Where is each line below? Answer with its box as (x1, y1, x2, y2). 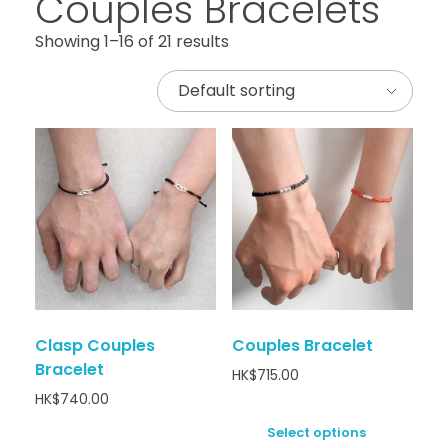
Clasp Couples (35, 333, 155, 357)
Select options (266, 422, 366, 442)
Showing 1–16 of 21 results (35, 30, 229, 54)
